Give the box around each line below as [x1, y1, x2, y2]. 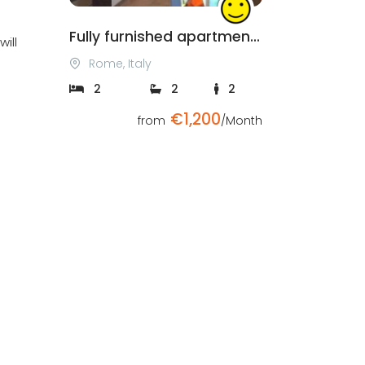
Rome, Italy [86, 55, 152, 72]
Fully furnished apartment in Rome [250, 26, 260, 46]
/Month [221, 112, 262, 129]
